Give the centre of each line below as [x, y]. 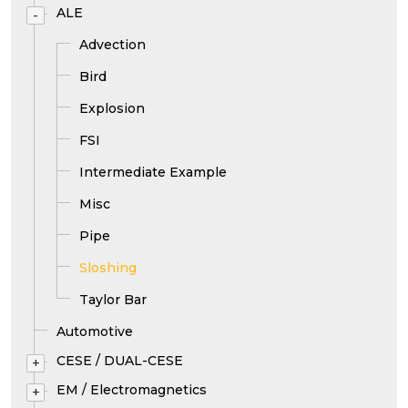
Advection [112, 45]
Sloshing [108, 268]
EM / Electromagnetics [132, 390]
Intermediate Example [153, 172]
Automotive [95, 331]
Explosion [112, 108]
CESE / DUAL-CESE [120, 361]
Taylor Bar [113, 300]
